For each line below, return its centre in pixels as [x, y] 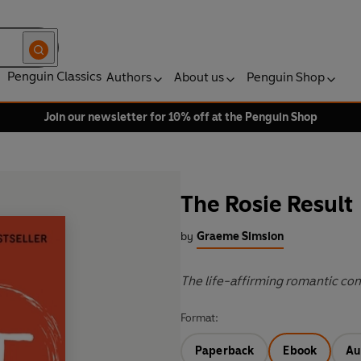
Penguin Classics [54, 76]
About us [199, 77]
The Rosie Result [267, 204]
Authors [129, 77]
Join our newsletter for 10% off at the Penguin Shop [180, 117]
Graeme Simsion [240, 237]
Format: [199, 318]
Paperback [225, 351]
